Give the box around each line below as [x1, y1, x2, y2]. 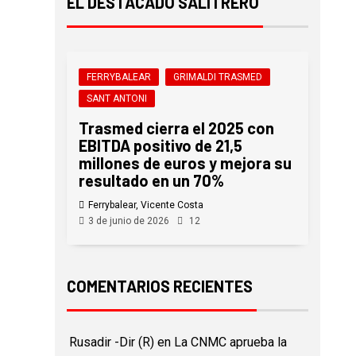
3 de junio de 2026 [87, 215, 169, 227]
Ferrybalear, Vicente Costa [87, 199, 203, 211]
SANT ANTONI [86, 93, 147, 105]
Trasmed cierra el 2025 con [78, 118, 274, 138]
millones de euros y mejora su [78, 153, 292, 173]
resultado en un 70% [78, 171, 224, 191]
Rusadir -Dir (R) [68, 335, 154, 350]
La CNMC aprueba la [173, 335, 287, 350]
